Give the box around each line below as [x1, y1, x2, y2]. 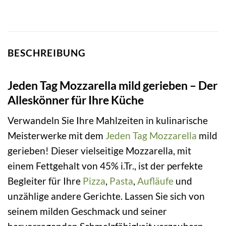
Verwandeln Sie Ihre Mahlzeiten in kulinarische [8, 115, 208, 127]
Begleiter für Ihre [8, 175, 83, 187]
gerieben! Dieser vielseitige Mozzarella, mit [8, 145, 191, 157]
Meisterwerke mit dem [8, 130, 105, 142]
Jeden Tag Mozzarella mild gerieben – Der [8, 78, 217, 92]
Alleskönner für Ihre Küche [8, 92, 144, 107]
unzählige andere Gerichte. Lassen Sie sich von [8, 190, 205, 202]
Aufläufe [137, 175, 174, 187]
